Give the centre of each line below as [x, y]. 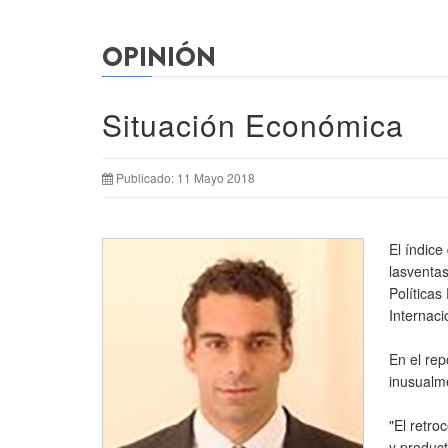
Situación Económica [253, 124]
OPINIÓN [159, 57]
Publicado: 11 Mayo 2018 [185, 177]
